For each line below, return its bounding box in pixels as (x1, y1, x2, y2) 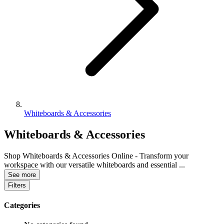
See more (8, 170, 36, 178)
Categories (4, 201, 40, 210)
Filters (8, 181, 26, 189)
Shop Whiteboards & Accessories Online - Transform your (4, 151, 188, 160)
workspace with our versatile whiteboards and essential (4, 160, 179, 169)
